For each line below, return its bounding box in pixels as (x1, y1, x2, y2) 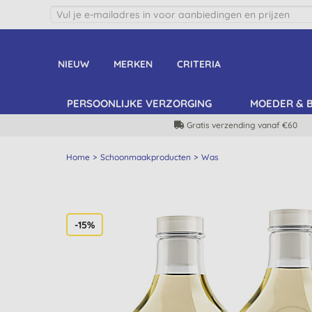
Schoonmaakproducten (100, 152, 191, 162)
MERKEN (113, 58, 153, 70)
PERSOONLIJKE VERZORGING (67, 97, 212, 110)
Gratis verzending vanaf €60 (187, 120, 297, 130)
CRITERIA (176, 58, 221, 70)
